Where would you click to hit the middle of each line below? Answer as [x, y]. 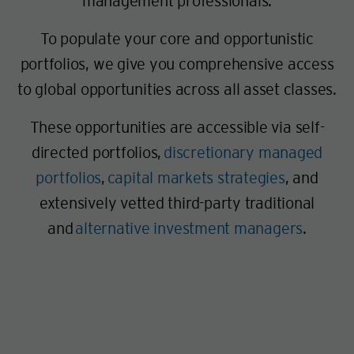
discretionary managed [243, 152]
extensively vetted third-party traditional [177, 203]
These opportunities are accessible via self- [177, 127]
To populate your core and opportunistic [177, 38]
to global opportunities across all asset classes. [177, 89]
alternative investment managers [189, 228]
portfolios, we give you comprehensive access [177, 64]
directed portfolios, [97, 152]
